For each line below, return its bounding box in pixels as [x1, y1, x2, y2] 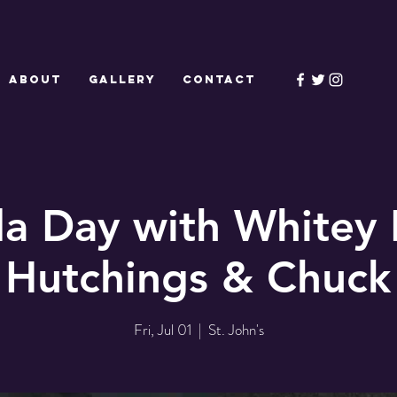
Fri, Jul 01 [133, 318, 191, 340]
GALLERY [89, 73, 156, 86]
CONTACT [183, 73, 256, 86]
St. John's [207, 318, 264, 340]
